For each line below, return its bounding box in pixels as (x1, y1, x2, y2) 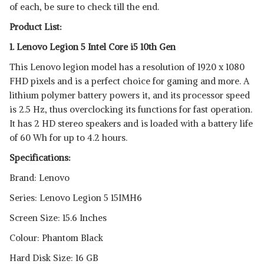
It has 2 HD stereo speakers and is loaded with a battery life (9, 118, 253, 129)
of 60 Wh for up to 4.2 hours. (9, 132, 127, 143)
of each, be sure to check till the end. (9, 1, 159, 12)
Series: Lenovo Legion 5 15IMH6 (9, 192, 142, 203)
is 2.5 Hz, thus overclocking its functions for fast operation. (9, 104, 252, 115)
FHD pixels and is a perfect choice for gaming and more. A (9, 75, 249, 87)
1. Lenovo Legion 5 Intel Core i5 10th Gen (9, 41, 176, 52)
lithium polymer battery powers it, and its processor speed (9, 90, 250, 101)
